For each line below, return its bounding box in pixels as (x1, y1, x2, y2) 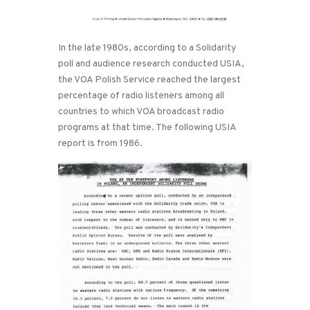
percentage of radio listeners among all (58, 90, 224, 102)
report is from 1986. (58, 138, 143, 150)
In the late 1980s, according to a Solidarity (58, 42, 236, 55)
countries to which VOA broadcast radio (58, 106, 224, 118)
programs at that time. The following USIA (58, 122, 236, 134)
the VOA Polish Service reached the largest (58, 74, 241, 86)
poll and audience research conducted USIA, (58, 58, 244, 71)
